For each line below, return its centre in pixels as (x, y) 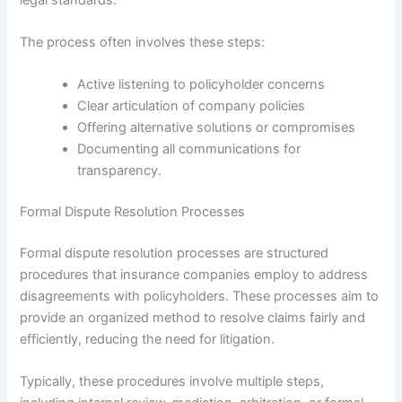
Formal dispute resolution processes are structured (175, 253)
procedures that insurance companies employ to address (194, 275)
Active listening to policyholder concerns (201, 85)
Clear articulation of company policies (192, 106)
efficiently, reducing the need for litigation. (148, 339)
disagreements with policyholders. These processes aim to (200, 296)
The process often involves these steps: (143, 42)
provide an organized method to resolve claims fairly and (193, 318)
